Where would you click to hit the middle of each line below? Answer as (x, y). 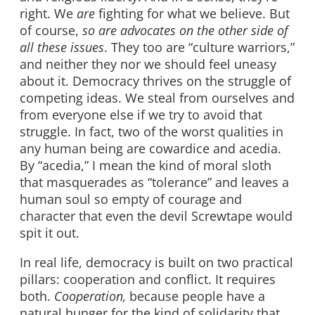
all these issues (62, 47)
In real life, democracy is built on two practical (156, 262)
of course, (51, 31)
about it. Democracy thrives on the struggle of (155, 81)
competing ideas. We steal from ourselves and (157, 98)
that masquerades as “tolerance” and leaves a (154, 182)
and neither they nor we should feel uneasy (148, 64)
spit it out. (50, 233)
